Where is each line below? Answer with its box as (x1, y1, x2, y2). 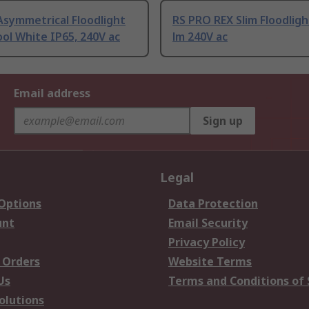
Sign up (203, 113, 243, 129)
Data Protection (168, 196, 258, 212)
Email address (14, 86, 90, 101)
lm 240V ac (172, 29, 228, 45)
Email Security (168, 215, 248, 231)
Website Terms (168, 254, 252, 270)
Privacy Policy (168, 235, 245, 250)
